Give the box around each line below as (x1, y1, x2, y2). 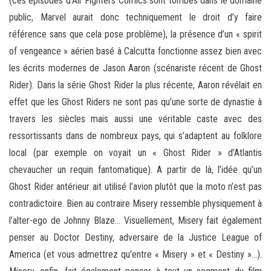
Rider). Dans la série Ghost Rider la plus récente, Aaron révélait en (9, 79, 262, 91)
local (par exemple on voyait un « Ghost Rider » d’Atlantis (9, 146, 262, 158)
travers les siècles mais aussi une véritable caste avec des (9, 113, 262, 125)
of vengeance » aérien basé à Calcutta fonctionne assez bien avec (9, 45, 262, 57)
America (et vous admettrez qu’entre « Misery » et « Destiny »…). (9, 248, 262, 260)
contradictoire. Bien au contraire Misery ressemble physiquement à (9, 197, 262, 209)
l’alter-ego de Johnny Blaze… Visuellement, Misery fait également (9, 214, 262, 226)
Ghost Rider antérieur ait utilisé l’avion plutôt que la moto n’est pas (9, 180, 262, 192)
